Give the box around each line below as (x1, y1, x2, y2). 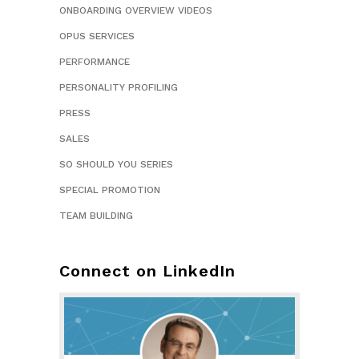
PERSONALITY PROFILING (59, 82, 178, 94)
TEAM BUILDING (59, 210, 133, 222)
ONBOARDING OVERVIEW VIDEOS (59, 5, 212, 17)
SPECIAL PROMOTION (59, 184, 160, 196)
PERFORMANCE (59, 56, 130, 68)
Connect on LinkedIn (59, 261, 236, 281)
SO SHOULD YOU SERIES (59, 159, 173, 171)
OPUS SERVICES (59, 30, 135, 42)
